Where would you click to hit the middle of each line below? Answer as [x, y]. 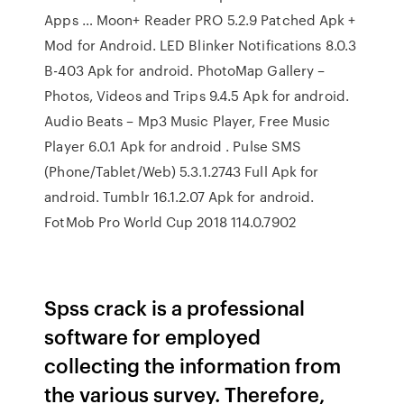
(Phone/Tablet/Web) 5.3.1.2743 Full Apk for [182, 171]
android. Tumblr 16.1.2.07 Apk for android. [179, 197]
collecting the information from [193, 365]
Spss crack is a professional [175, 307]
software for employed [153, 336]
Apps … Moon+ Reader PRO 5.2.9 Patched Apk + [200, 20]
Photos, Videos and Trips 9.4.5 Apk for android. [197, 96]
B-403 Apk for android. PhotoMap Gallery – [185, 70]
